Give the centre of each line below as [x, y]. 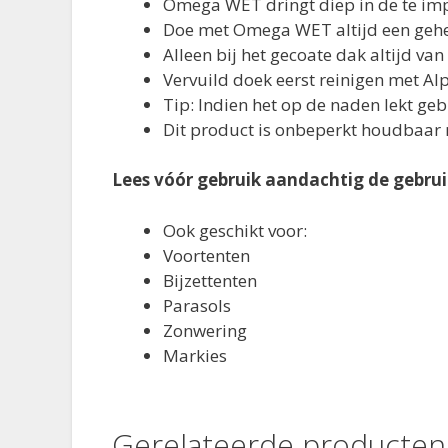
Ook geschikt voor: [235, 230]
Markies [195, 355]
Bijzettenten [210, 280]
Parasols [197, 305]
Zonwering [205, 330]
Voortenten [206, 255]
